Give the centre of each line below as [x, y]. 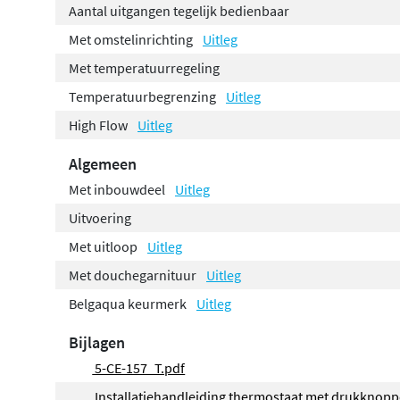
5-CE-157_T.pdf [139, 367]
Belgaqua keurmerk [129, 303]
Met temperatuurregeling [144, 67]
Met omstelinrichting [132, 39]
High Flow [100, 125]
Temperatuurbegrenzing [144, 96]
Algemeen [103, 163]
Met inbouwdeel [118, 189]
